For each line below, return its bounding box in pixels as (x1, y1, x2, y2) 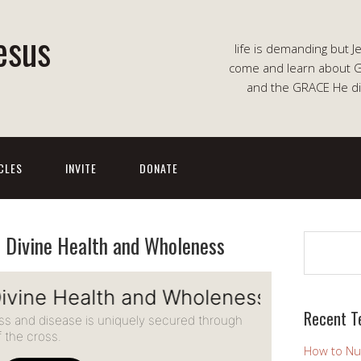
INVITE (65, 160, 97, 176)
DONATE (139, 160, 178, 176)
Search (303, 232, 342, 248)
